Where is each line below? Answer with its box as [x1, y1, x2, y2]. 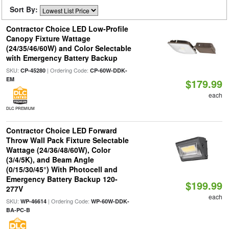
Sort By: [10, 4, 40, 14]
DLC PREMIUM [6, 105, 35, 111]
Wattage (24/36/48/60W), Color [6, 145, 110, 155]
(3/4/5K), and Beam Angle [6, 154, 94, 165]
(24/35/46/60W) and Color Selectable [6, 43, 131, 53]
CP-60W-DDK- [89, 66, 127, 74]
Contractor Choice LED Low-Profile [6, 24, 128, 34]
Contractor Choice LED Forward [6, 125, 117, 135]
